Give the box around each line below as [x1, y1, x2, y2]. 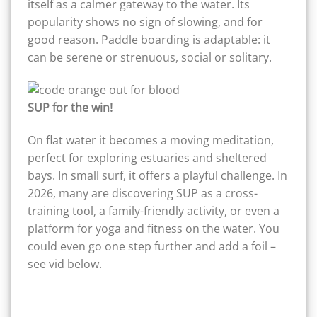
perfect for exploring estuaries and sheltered [28, 149, 267, 166]
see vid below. [28, 255, 102, 272]
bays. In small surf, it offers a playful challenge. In [28, 167, 287, 183]
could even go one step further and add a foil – [28, 238, 276, 254]
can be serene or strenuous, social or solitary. [28, 50, 272, 66]
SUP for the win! [28, 99, 113, 115]
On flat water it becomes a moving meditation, [28, 132, 274, 148]
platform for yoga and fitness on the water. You [28, 220, 279, 236]
